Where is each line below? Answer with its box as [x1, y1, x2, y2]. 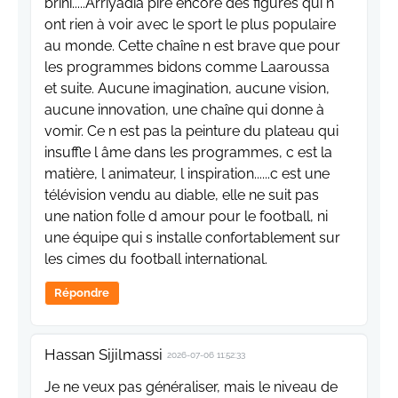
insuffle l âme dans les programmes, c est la [44, 143, 332, 161]
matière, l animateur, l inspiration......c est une [44, 164, 330, 182]
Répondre [54, 285, 110, 299]
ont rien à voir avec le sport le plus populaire [44, 15, 336, 33]
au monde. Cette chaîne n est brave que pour [44, 36, 340, 54]
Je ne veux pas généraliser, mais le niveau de [44, 378, 338, 395]
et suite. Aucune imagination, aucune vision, [44, 79, 330, 97]
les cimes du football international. [44, 250, 267, 267]
